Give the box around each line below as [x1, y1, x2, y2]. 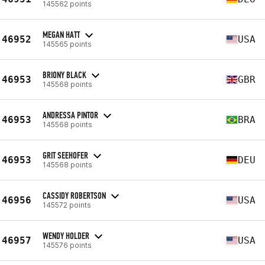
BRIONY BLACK [43, 69, 86, 80]
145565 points [43, 39, 92, 49]
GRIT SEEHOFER [43, 149, 88, 161]
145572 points [43, 200, 91, 209]
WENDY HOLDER [43, 230, 89, 241]
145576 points [43, 240, 92, 250]
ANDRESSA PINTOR [43, 109, 98, 121]
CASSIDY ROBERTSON [43, 189, 106, 201]
